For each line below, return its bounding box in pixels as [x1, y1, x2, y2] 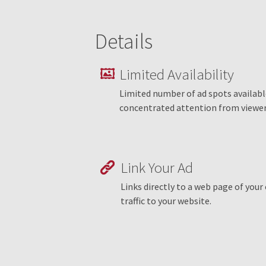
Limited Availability [119, 65, 235, 84]
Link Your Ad [120, 158, 193, 177]
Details [95, 28, 153, 55]
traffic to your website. [120, 195, 211, 207]
